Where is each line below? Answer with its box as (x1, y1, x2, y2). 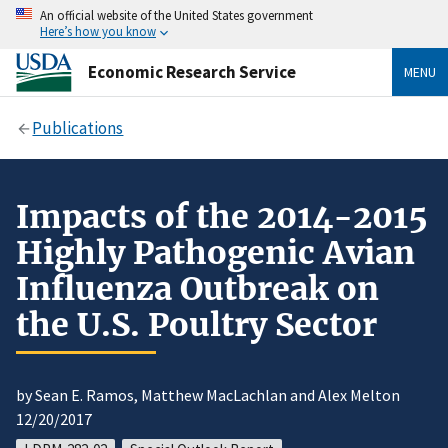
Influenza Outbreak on (16, 268, 379, 309)
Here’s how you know (40, 23, 156, 39)
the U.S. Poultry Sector (16, 304, 377, 345)
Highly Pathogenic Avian (16, 232, 415, 273)
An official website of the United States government (40, 7, 313, 23)
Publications (32, 116, 124, 139)
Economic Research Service (88, 60, 296, 83)
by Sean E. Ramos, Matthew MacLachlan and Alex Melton (16, 385, 400, 406)
